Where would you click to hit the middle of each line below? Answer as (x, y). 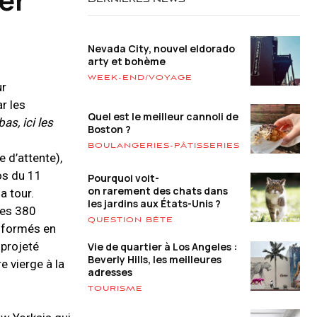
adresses (110, 272)
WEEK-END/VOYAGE (140, 77)
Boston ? (109, 129)
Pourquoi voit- (123, 178)
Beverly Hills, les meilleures (155, 260)
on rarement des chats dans (158, 191)
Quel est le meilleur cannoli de (163, 116)
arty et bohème (127, 61)
